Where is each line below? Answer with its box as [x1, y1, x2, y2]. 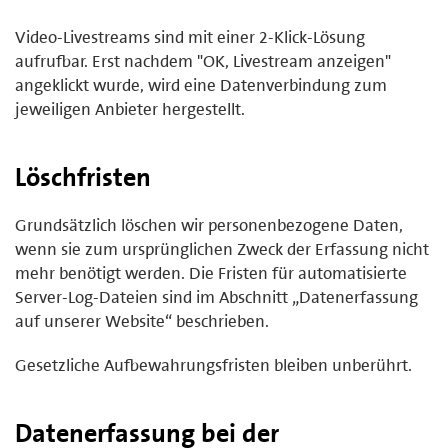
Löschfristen [15, 159, 151, 194]
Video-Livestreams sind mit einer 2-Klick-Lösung [15, 25, 365, 48]
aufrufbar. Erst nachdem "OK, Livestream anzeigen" [15, 49, 391, 72]
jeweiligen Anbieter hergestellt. [15, 97, 245, 120]
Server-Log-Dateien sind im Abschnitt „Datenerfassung [15, 285, 418, 308]
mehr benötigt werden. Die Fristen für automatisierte [15, 261, 407, 284]
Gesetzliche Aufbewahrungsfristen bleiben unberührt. [15, 353, 412, 376]
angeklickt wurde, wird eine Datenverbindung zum [15, 73, 387, 96]
